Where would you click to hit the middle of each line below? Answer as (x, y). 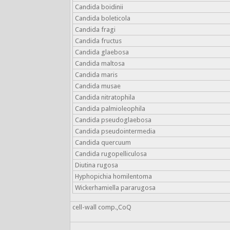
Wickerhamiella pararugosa (115, 188)
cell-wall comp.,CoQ (102, 207)
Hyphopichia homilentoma (113, 176)
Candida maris (96, 75)
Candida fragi (95, 30)
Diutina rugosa (96, 165)
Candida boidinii (99, 7)
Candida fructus (98, 41)
